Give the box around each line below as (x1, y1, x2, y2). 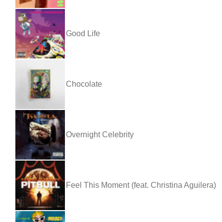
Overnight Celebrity (66, 130, 134, 139)
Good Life (66, 29, 100, 38)
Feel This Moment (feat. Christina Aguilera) (66, 180, 216, 189)
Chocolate (66, 79, 102, 88)
